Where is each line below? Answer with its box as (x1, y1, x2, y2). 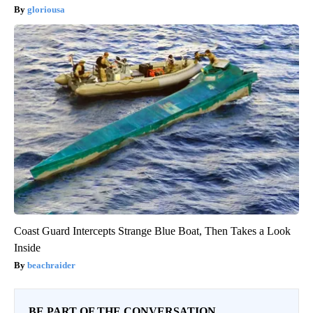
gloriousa (27, 3, 65, 15)
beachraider (27, 259, 75, 270)
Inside (14, 241, 41, 254)
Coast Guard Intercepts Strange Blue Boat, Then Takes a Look (14, 224, 291, 237)
